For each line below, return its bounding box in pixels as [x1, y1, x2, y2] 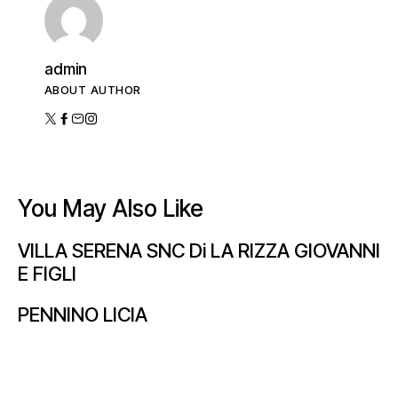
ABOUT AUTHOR [44, 82, 141, 97]
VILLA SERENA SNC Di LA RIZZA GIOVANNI [18, 239, 380, 263]
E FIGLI [18, 262, 76, 286]
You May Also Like [18, 194, 203, 222]
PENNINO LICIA [18, 303, 147, 327]
